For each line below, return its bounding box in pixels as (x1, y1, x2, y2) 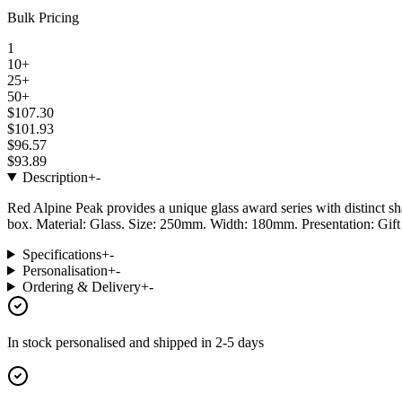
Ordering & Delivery (22, 278, 141, 294)
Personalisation (22, 262, 108, 278)
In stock (7, 334, 56, 350)
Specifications (22, 246, 101, 262)
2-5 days (215, 334, 264, 350)
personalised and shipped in (56, 334, 215, 350)
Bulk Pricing (7, 9, 79, 25)
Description (22, 169, 88, 185)
